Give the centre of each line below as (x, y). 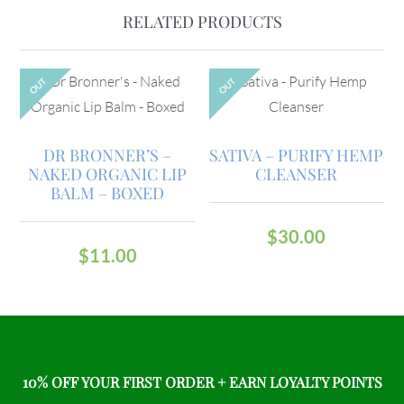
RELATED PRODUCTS (202, 22)
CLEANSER (297, 174)
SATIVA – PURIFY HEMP (297, 156)
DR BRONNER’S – (108, 156)
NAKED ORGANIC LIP (108, 174)
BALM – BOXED (108, 193)
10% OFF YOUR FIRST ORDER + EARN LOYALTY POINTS (202, 382)
